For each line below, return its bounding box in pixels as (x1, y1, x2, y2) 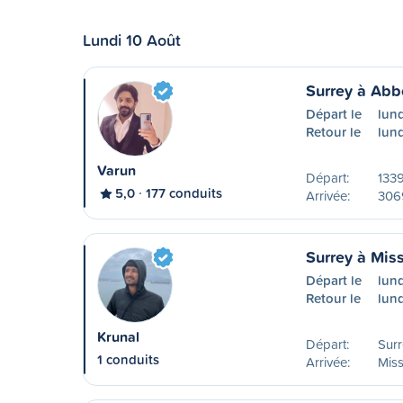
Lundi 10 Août (83, 28, 181, 51)
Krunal (97, 327, 139, 347)
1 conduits (97, 350, 159, 369)
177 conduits (146, 184, 222, 202)
